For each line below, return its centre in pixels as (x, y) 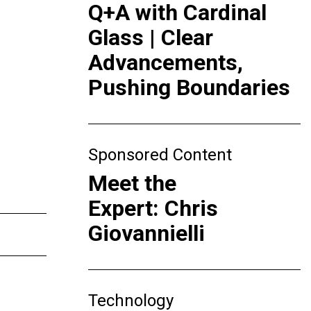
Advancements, (166, 62)
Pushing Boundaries (189, 87)
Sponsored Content (160, 155)
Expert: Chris (153, 208)
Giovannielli (149, 233)
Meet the (132, 183)
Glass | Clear (151, 37)
